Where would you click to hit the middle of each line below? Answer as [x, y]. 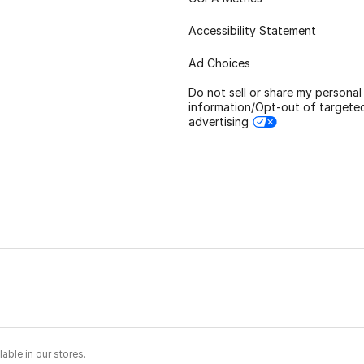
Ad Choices [219, 63]
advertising [219, 122]
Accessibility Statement [252, 31]
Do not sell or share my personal [275, 93]
